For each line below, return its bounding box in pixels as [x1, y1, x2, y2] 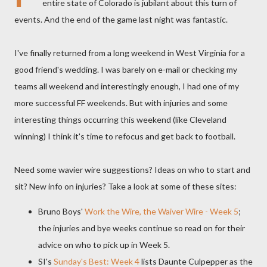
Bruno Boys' [38, 206, 85, 216]
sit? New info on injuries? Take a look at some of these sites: [14, 181, 237, 191]
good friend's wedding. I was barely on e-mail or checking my [14, 64, 237, 74]
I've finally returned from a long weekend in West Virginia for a [14, 48, 245, 58]
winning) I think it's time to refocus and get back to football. [14, 131, 235, 141]
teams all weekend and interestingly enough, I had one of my [14, 81, 239, 91]
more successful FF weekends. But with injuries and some [14, 98, 228, 108]
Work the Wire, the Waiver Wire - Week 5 [85, 206, 238, 216]
